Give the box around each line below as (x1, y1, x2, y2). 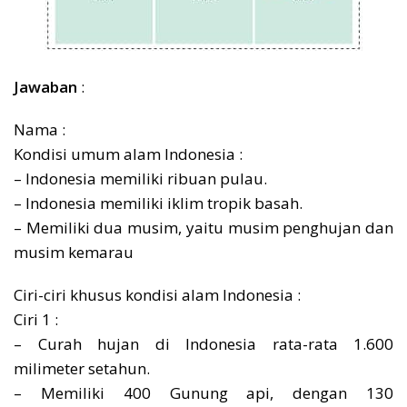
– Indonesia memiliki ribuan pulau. (14, 167, 267, 189)
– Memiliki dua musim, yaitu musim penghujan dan (14, 216, 393, 238)
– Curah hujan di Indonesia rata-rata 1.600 (14, 333, 393, 354)
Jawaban (14, 75, 77, 97)
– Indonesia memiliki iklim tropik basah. (14, 192, 303, 213)
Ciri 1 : (14, 308, 58, 330)
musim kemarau (14, 241, 134, 263)
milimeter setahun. (14, 357, 150, 379)
